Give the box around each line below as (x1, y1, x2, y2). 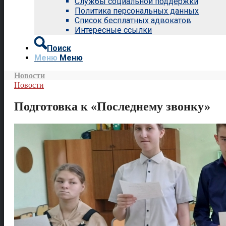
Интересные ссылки (75, 25, 152, 35)
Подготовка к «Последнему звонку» (14, 99, 210, 113)
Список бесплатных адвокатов (75, 16, 191, 25)
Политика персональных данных (75, 6, 199, 16)
